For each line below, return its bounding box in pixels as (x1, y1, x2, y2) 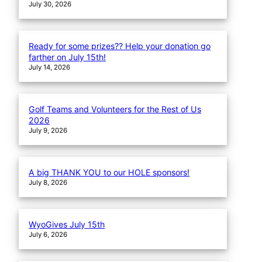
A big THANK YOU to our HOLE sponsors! (29, 167, 190, 177)
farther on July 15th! (29, 52, 106, 63)
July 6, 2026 (29, 230, 68, 239)
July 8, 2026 (29, 178, 68, 187)
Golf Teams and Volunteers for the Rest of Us (29, 104, 202, 115)
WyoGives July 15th (29, 219, 105, 229)
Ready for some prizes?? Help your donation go (29, 41, 211, 51)
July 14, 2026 (29, 63, 71, 72)
